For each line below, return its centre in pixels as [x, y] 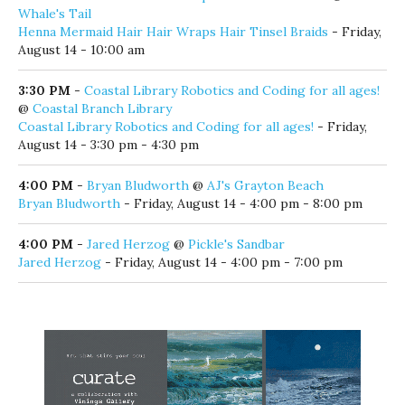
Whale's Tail [55, 10]
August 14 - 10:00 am [81, 47]
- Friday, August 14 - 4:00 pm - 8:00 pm [241, 200]
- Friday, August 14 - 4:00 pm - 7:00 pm [222, 259]
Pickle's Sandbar [236, 241]
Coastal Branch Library [102, 105]
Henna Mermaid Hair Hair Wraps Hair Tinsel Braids [173, 28]
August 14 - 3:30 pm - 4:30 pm [108, 141]
